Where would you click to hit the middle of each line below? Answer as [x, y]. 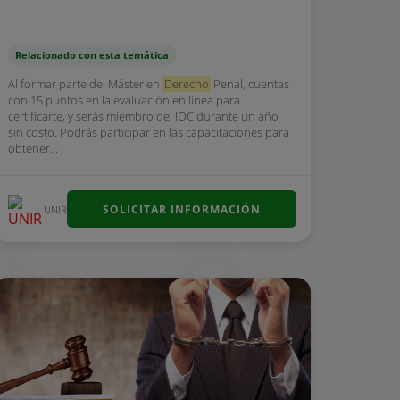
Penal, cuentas [250, 84]
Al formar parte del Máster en [86, 84]
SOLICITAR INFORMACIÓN [182, 209]
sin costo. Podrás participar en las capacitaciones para [149, 132]
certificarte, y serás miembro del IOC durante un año [144, 116]
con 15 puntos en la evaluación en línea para [125, 100]
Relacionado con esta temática [92, 55]
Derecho [187, 84]
